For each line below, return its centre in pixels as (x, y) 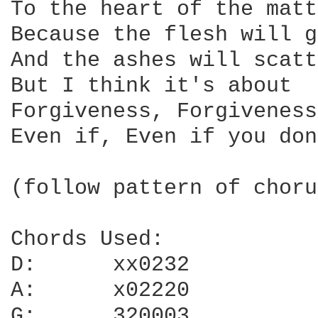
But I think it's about (151, 86)
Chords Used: (87, 239)
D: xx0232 (23, 265)
